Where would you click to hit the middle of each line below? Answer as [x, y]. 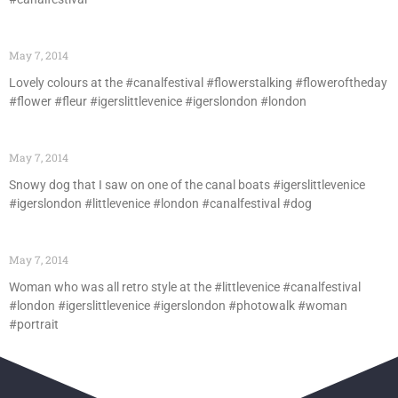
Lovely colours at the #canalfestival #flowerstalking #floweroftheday [198, 83]
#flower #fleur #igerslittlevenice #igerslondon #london [158, 101]
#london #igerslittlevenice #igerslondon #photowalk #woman [178, 306]
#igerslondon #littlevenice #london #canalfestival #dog [160, 203]
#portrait [34, 324]
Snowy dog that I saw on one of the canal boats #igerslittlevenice [187, 185]
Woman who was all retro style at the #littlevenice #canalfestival [185, 287]
